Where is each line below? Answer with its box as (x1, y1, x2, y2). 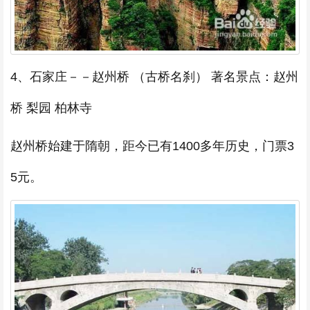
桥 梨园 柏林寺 (10, 100, 92, 115)
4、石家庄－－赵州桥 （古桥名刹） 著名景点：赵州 (10, 69, 298, 84)
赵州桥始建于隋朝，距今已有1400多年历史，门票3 (10, 138, 294, 153)
